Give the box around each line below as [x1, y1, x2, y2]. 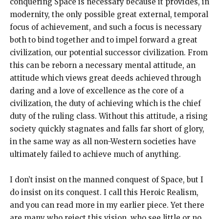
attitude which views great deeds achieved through [10, 73, 201, 83]
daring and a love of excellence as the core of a [10, 86, 184, 95]
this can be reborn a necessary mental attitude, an [10, 60, 196, 70]
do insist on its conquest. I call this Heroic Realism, [10, 187, 198, 197]
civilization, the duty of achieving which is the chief [10, 98, 201, 108]
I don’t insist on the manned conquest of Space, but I [10, 175, 203, 184]
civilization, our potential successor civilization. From [10, 47, 208, 57]
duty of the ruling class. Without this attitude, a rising [10, 111, 208, 121]
